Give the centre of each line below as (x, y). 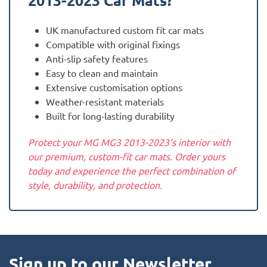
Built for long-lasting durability (110, 116)
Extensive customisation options (114, 87)
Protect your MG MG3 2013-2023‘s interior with (129, 142)
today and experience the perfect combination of (132, 171)
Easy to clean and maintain (102, 73)
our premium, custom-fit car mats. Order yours (127, 156)
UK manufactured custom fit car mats (125, 30)
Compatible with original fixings (113, 44)
